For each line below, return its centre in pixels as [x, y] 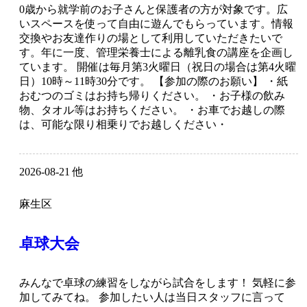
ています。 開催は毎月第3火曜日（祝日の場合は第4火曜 [158, 67]
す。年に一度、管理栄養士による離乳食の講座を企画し [156, 53]
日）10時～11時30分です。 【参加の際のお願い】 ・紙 [153, 82]
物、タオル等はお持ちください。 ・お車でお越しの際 [152, 110]
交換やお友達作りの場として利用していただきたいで [151, 38]
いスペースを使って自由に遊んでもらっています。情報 [156, 24]
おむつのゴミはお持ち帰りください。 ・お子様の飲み [152, 96]
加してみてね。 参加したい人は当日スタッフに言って [152, 297]
